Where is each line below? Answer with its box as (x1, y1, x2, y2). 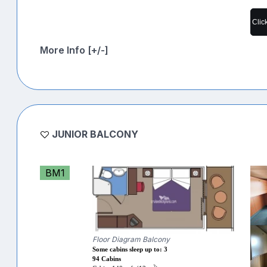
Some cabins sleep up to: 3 (92, 246, 168, 253)
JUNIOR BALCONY (52, 128, 138, 140)
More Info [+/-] (40, 44, 108, 56)
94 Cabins (92, 256, 122, 263)
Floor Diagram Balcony (92, 235, 170, 244)
